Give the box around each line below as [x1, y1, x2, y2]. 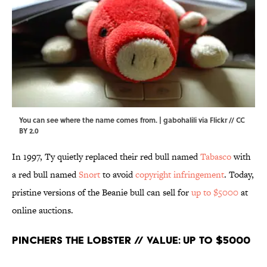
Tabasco [200, 150, 231, 163]
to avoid [100, 168, 135, 181]
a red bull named [12, 168, 79, 181]
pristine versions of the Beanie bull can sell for [12, 186, 191, 199]
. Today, [224, 168, 254, 181]
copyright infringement [135, 168, 224, 181]
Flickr [210, 114, 227, 126]
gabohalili [163, 114, 197, 126]
